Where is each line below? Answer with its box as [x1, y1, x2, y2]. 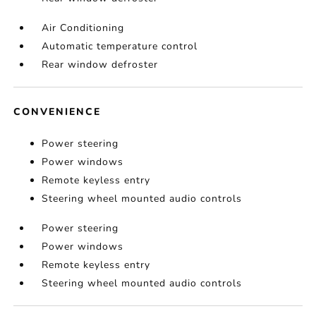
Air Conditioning [42, 21, 125, 35]
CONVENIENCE [13, 105, 102, 119]
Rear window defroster [42, 58, 159, 72]
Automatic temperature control [42, 39, 198, 54]
